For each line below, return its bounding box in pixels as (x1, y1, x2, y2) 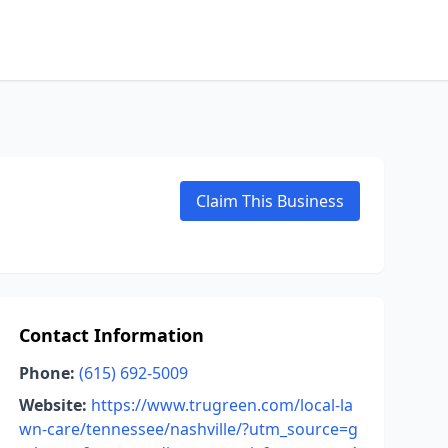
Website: (18, 394, 87, 416)
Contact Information (18, 323, 204, 347)
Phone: (18, 362, 75, 384)
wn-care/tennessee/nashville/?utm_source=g (18, 418, 358, 440)
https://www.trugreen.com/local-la (90, 394, 353, 416)
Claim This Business (196, 190, 344, 212)
